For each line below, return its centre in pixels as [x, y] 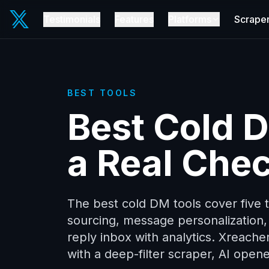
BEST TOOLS [102, 93]
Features [134, 19]
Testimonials [72, 19]
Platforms [190, 19]
